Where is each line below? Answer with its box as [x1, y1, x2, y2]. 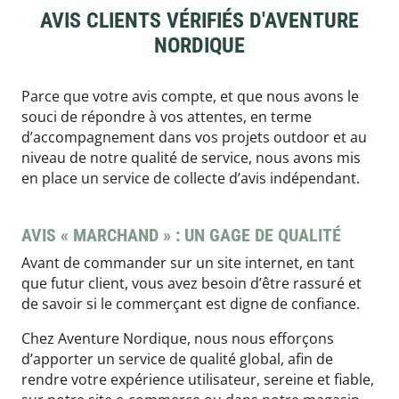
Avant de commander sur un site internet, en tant [21, 253, 354, 273]
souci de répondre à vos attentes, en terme [21, 107, 312, 127]
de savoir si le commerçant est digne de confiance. [21, 294, 360, 314]
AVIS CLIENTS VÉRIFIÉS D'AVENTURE [40, 8, 359, 34]
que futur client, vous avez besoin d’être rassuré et [21, 273, 362, 294]
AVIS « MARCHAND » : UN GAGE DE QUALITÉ [21, 224, 341, 247]
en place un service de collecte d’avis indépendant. [21, 168, 360, 189]
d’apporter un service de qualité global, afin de [21, 349, 333, 370]
